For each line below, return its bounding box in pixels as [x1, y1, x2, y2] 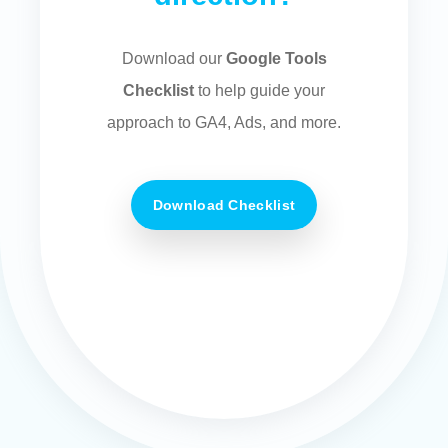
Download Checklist [152, 197, 296, 214]
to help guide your [194, 82, 325, 100]
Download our [121, 50, 226, 68]
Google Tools [225, 50, 327, 68]
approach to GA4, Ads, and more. [107, 114, 341, 132]
